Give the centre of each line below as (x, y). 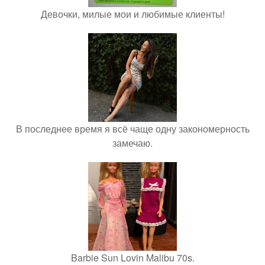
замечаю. (132, 143)
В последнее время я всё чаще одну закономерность (132, 128)
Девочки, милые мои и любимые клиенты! (132, 14)
